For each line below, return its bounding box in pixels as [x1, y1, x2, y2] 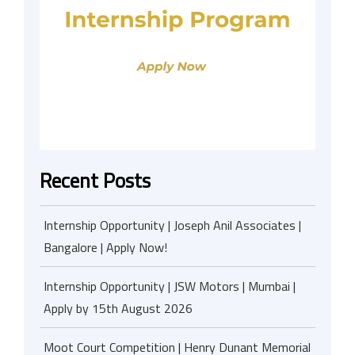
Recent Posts [40, 165, 151, 196]
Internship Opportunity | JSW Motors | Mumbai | [44, 277, 296, 296]
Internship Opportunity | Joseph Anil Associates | [44, 216, 301, 235]
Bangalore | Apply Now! [44, 238, 167, 257]
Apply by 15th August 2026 [44, 299, 193, 318]
